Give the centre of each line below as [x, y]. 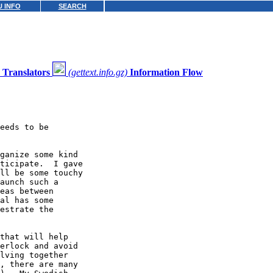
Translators [26, 72]
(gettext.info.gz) [98, 72]
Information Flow [166, 72]
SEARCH [72, 6]
